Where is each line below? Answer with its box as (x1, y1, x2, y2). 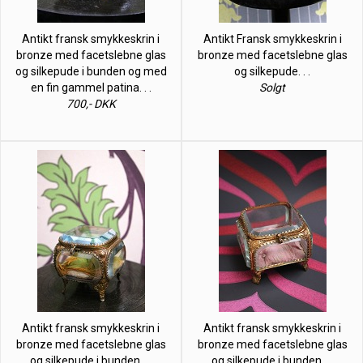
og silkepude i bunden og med (15, 64, 167, 78)
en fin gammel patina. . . (30, 80, 152, 94)
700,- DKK (66, 96, 116, 110)
